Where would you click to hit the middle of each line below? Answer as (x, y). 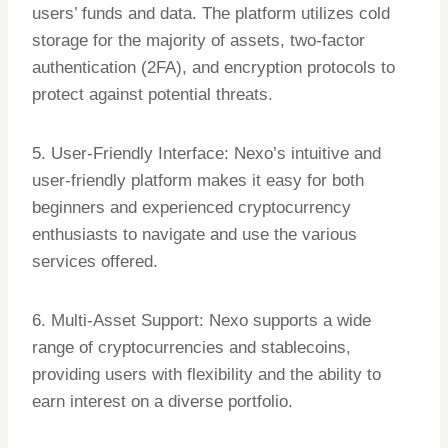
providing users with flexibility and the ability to (206, 375)
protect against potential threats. (152, 95)
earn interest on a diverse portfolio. (162, 402)
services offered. (95, 262)
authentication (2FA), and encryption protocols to (213, 68)
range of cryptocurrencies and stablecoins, (191, 348)
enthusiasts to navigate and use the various (194, 235)
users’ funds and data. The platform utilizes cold (211, 14)
